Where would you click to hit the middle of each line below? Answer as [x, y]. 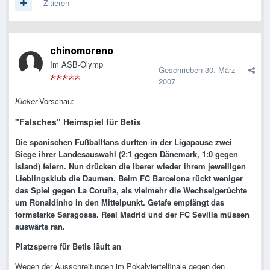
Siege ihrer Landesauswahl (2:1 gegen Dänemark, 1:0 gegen [127, 154]
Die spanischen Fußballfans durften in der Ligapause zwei [124, 142]
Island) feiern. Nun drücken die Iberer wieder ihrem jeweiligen [130, 166]
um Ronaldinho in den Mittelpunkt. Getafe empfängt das [120, 202]
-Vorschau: [56, 101]
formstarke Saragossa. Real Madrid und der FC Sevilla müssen [132, 215]
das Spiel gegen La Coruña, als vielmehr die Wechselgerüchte [131, 190]
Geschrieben [182, 70]
